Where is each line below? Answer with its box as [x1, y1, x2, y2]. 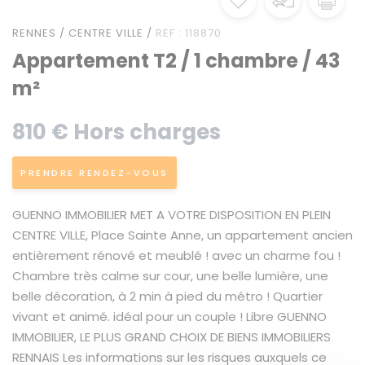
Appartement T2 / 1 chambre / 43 [12, 47, 340, 74]
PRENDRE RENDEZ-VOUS [20, 166, 169, 179]
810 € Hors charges [12, 117, 221, 147]
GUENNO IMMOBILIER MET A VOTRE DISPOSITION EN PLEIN [12, 206, 331, 223]
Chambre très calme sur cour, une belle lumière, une [12, 267, 328, 284]
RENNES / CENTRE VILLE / [12, 25, 152, 41]
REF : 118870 [152, 25, 222, 41]
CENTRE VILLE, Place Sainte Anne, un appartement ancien [12, 226, 353, 244]
